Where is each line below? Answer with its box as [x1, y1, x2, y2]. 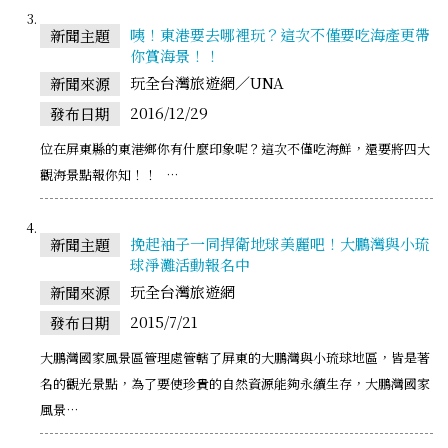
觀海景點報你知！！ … [40, 164, 178, 184]
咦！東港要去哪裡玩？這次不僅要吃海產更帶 [130, 23, 430, 45]
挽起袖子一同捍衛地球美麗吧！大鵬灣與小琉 [130, 232, 430, 254]
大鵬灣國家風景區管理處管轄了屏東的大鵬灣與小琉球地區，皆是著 [40, 347, 430, 367]
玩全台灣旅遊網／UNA [130, 71, 284, 93]
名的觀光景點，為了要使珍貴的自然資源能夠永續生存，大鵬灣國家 [40, 373, 430, 393]
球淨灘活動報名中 [130, 253, 250, 275]
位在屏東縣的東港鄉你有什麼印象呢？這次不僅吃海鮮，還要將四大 [40, 138, 430, 158]
